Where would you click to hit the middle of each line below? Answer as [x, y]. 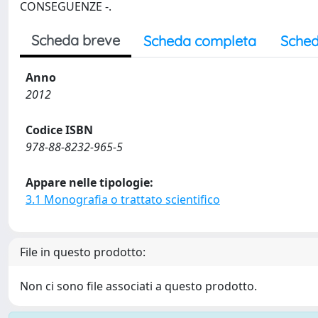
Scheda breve [76, 40]
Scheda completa [200, 41]
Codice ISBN [59, 130]
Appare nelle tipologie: [89, 182]
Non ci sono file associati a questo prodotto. [138, 286]
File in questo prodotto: [83, 252]
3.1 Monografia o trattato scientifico [123, 199]
